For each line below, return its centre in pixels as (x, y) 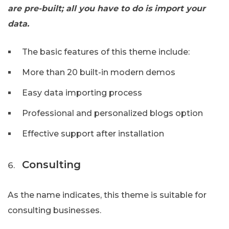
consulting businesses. (54, 211)
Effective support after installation (93, 134)
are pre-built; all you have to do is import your (107, 9)
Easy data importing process (82, 93)
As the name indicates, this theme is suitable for (107, 195)
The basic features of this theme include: (106, 52)
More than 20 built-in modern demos (99, 73)
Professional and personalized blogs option (112, 113)
